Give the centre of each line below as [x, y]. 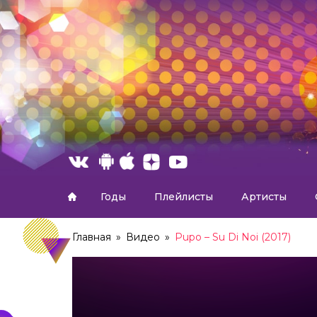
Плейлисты [184, 197]
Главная [92, 237]
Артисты [264, 197]
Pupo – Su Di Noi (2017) [233, 237]
